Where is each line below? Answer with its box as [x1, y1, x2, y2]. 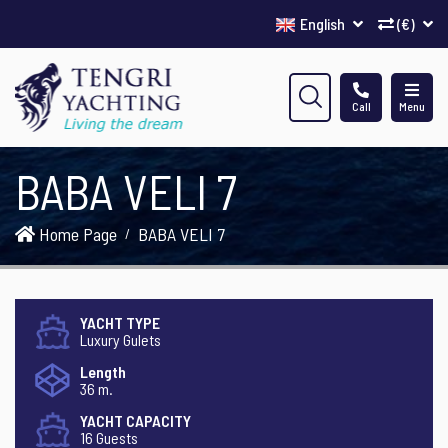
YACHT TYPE [80, 313, 160, 332]
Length [80, 362, 126, 381]
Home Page [35, 223, 117, 245]
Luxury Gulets [80, 330, 161, 349]
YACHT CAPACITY [80, 411, 191, 430]
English [300, 14, 348, 33]
